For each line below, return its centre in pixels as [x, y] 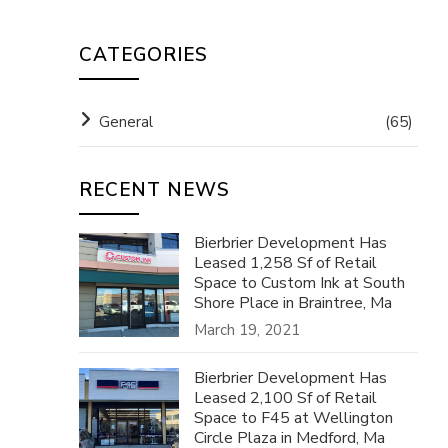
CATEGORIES [144, 55]
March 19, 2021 [247, 330]
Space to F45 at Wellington [294, 418]
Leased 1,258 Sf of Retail [286, 263]
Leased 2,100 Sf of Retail [286, 398]
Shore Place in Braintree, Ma [293, 303]
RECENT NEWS [155, 190]
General [126, 122]
